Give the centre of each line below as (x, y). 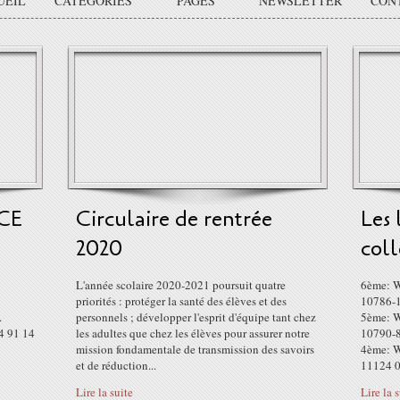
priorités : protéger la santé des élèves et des (181, 301)
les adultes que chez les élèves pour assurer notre (193, 333)
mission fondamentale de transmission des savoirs (195, 349)
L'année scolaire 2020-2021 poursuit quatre (181, 285)
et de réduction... (116, 365)
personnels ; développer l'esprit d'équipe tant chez (196, 317)
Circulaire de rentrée (174, 219)
